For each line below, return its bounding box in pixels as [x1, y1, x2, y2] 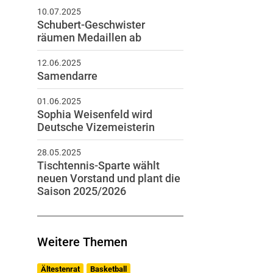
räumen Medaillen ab [37, 31, 141, 44]
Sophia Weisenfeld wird [37, 108, 152, 121]
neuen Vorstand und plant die [37, 172, 180, 185]
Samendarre [37, 69, 97, 82]
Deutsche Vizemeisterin [37, 121, 155, 133]
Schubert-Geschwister [37, 18, 145, 31]
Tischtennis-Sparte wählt [37, 159, 160, 172]
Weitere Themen [37, 235, 127, 249]
